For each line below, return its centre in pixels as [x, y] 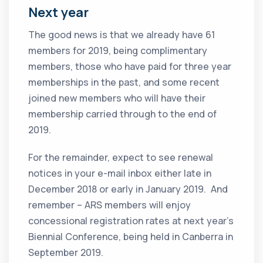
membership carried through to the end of [123, 114]
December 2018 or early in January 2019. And [128, 189]
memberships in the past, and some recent [124, 82]
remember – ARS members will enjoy [110, 205]
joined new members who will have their [117, 98]
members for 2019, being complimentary [118, 51]
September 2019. [66, 253]
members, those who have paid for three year [130, 67]
